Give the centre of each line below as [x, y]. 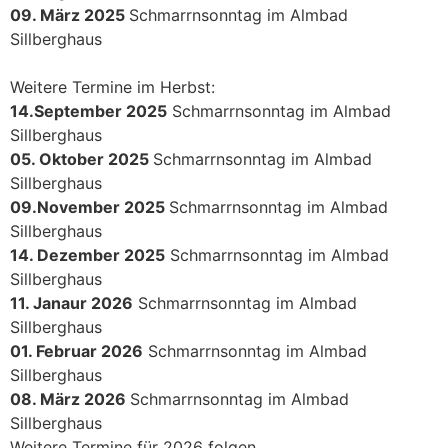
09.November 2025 [89, 207]
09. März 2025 [69, 15]
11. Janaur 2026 [71, 303]
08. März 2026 [70, 399]
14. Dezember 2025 [87, 255]
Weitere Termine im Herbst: [112, 87]
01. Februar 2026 [76, 351]
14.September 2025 [88, 111]
